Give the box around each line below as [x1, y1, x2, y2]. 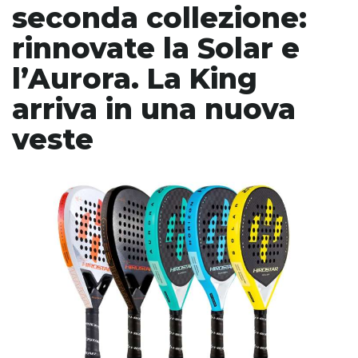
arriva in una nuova [12, 92, 296, 127]
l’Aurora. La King [12, 62, 257, 97]
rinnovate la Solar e [12, 31, 300, 66]
